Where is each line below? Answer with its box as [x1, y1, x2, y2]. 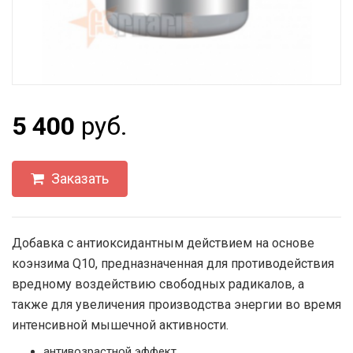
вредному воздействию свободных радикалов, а [12, 277, 304, 292]
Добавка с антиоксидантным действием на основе [12, 236, 314, 251]
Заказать [48, 170, 109, 187]
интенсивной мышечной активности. [12, 318, 229, 333]
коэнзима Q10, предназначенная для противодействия [12, 256, 334, 271]
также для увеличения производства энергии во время [12, 297, 341, 312]
